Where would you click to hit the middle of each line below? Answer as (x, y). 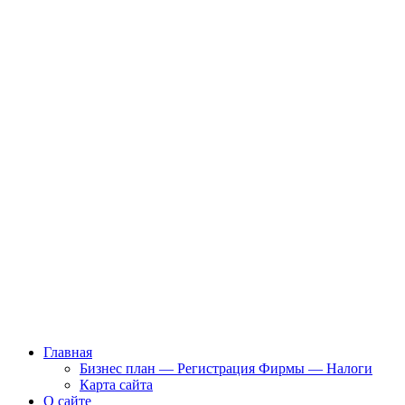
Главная (68, 353)
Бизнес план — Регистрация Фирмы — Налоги (226, 369)
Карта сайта (116, 385)
